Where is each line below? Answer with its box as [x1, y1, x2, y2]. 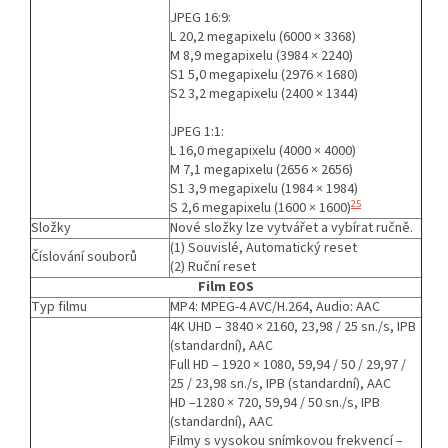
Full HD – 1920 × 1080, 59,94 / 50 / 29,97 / [170, 354, 406, 375]
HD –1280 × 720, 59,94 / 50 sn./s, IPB [170, 392, 380, 413]
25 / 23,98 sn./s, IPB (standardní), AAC [170, 373, 391, 394]
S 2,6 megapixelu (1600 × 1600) [170, 197, 351, 218]
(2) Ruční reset [170, 256, 256, 277]
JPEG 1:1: [170, 121, 224, 142]
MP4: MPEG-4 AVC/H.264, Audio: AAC [170, 296, 380, 317]
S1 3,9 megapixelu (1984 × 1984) [170, 178, 358, 199]
